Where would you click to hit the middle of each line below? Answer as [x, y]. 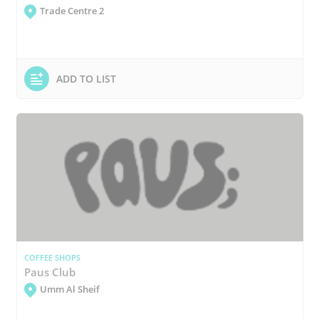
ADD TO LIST [86, 78]
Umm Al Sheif [69, 289]
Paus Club [49, 272]
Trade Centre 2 [72, 11]
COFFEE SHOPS [52, 258]
